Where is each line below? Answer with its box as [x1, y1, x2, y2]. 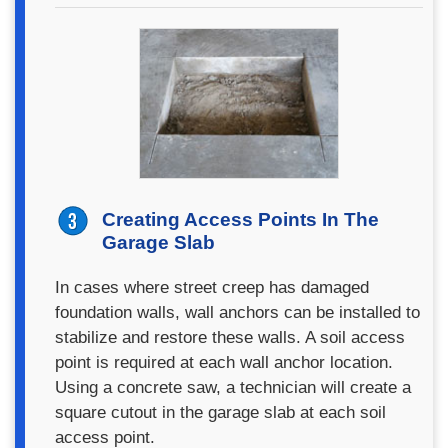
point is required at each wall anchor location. [55, 352, 393, 372]
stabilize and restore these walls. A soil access [55, 327, 405, 347]
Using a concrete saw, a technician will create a [55, 377, 411, 397]
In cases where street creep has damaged [55, 277, 369, 297]
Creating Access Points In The [102, 208, 379, 230]
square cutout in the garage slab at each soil [55, 402, 386, 422]
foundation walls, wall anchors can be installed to [55, 302, 420, 322]
